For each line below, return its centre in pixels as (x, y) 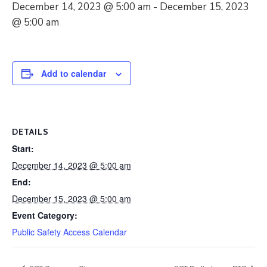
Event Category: (45, 215)
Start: (23, 148)
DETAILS (30, 132)
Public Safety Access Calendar (69, 232)
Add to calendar (74, 73)
